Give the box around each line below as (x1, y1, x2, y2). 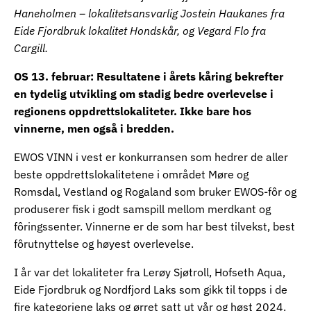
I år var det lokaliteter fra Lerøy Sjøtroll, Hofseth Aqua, (14, 265, 285, 279)
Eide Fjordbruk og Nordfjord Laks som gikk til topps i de (14, 283, 287, 296)
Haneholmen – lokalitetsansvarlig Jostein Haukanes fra (14, 6, 285, 20)
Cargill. (14, 41, 51, 55)
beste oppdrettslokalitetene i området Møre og (14, 167, 249, 181)
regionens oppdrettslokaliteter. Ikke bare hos (14, 104, 251, 118)
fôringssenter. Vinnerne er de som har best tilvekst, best (14, 219, 295, 233)
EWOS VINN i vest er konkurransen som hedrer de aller (14, 150, 288, 164)
